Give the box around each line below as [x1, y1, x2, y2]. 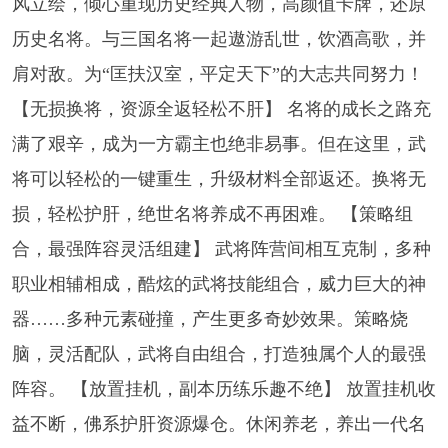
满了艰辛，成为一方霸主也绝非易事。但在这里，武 [11, 134, 426, 155]
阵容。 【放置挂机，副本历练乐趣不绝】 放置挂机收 [11, 379, 436, 400]
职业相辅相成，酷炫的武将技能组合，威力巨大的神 [11, 274, 426, 295]
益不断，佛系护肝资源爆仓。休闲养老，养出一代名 [11, 414, 426, 435]
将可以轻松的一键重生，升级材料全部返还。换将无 [11, 169, 426, 190]
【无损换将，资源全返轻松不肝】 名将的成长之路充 [11, 99, 431, 120]
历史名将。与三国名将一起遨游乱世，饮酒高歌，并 [11, 29, 426, 50]
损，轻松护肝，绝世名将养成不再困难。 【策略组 [11, 204, 413, 225]
